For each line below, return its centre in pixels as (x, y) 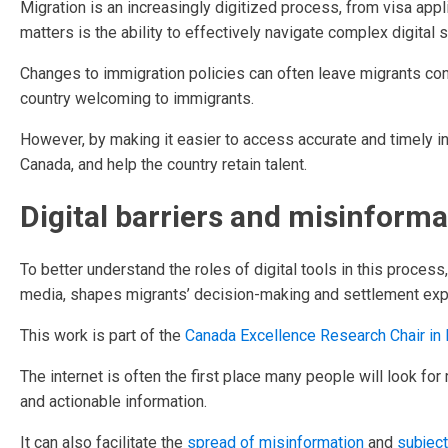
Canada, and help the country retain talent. (163, 164)
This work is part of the (102, 335)
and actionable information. (113, 401)
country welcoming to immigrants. (137, 98)
